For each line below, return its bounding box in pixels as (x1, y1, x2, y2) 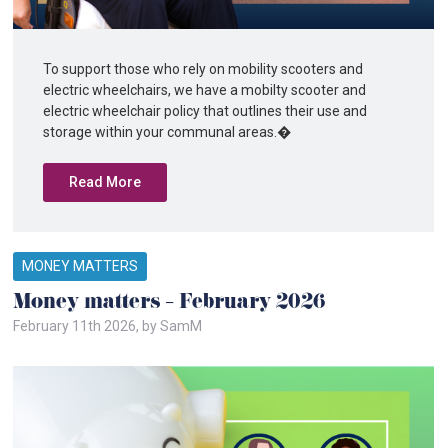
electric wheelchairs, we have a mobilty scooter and (43, 82, 367, 98)
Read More (69, 174, 142, 190)
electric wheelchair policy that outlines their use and (43, 103, 368, 119)
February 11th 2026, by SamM (13, 318, 203, 334)
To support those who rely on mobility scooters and (43, 61, 364, 77)
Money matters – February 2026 (13, 288, 326, 320)
